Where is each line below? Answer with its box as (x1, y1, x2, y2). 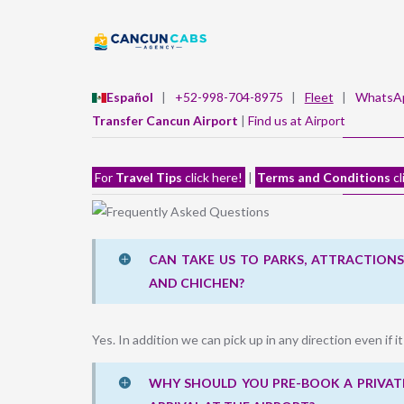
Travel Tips (115, 170, 182, 185)
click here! (181, 170, 243, 185)
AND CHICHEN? (149, 275, 244, 291)
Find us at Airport (248, 113, 345, 128)
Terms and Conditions (257, 170, 391, 185)
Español (106, 89, 153, 105)
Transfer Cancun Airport (92, 113, 238, 128)
